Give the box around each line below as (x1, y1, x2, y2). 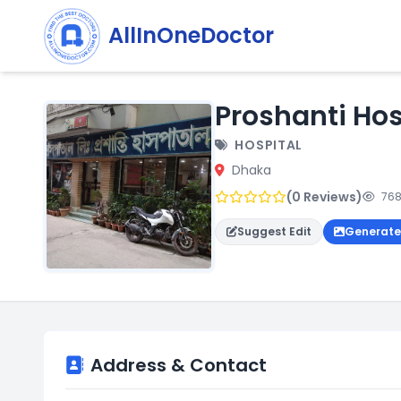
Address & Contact (90, 353, 267, 378)
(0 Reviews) (286, 188, 363, 206)
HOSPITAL (231, 136, 303, 154)
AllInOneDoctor (108, 21, 274, 50)
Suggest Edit (237, 224, 311, 239)
